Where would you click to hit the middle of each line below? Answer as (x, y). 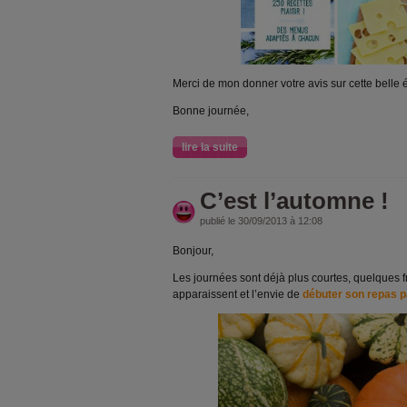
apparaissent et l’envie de (238, 294)
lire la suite (210, 147)
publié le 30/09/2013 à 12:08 (261, 221)
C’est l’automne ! (294, 201)
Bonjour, (193, 251)
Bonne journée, (211, 111)
